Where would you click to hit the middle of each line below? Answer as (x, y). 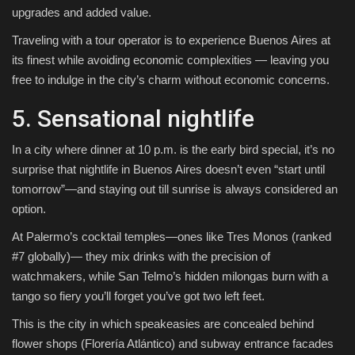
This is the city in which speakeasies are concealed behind (163, 324)
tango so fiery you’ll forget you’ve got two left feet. (138, 296)
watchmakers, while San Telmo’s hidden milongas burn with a (170, 277)
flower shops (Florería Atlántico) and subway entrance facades (173, 344)
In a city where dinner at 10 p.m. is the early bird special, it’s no (173, 150)
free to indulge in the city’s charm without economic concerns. (171, 80)
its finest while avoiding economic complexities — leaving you (170, 60)
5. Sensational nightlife (133, 119)
